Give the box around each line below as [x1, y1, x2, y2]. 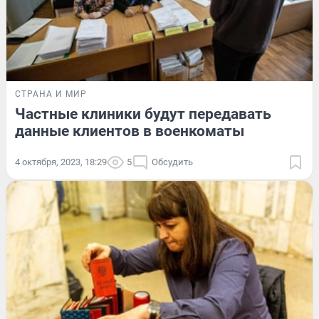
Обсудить [152, 157, 193, 168]
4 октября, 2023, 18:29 [15, 157, 107, 168]
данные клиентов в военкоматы [15, 122, 244, 140]
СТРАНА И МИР [15, 89, 87, 100]
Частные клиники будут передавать [15, 105, 271, 123]
